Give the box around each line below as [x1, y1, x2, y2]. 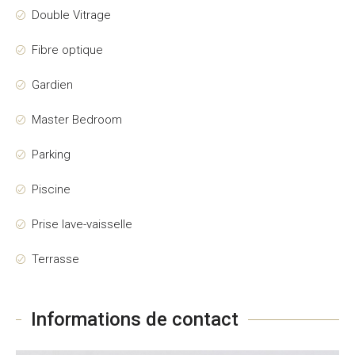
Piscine [32, 182, 71, 197]
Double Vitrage [32, 8, 111, 22]
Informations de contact [31, 308, 239, 330]
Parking [32, 147, 71, 162]
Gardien [32, 78, 73, 92]
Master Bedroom [32, 113, 122, 127]
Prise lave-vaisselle [32, 217, 132, 231]
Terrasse [32, 252, 79, 266]
